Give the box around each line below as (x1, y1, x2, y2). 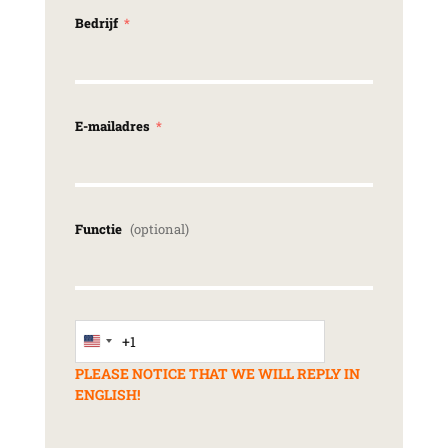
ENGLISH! (74, 384, 140, 404)
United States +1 (91, 336, 195, 356)
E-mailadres (74, 116, 153, 135)
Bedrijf (74, 13, 121, 32)
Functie (74, 219, 125, 238)
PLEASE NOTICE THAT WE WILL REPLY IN (74, 363, 360, 383)
